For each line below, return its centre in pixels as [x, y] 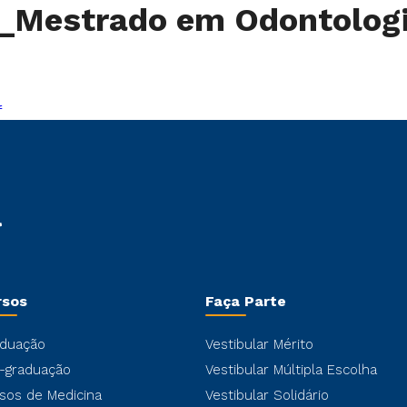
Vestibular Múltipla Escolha [291, 370]
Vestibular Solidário [267, 395]
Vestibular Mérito [259, 344]
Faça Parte [246, 301]
